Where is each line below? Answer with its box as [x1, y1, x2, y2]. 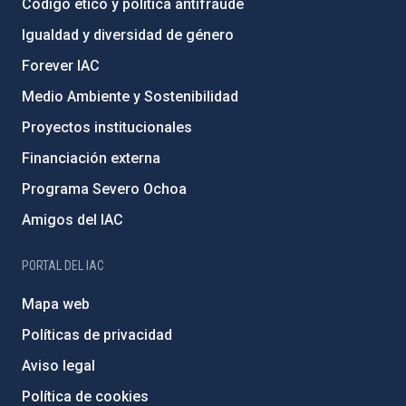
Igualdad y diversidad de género [22, 26, 234, 43]
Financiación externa [22, 150, 160, 167]
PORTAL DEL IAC [22, 258, 104, 273]
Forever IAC [22, 57, 100, 74]
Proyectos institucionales [22, 119, 192, 136]
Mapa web [22, 295, 90, 313]
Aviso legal [22, 357, 95, 374]
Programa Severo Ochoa [22, 180, 187, 198]
